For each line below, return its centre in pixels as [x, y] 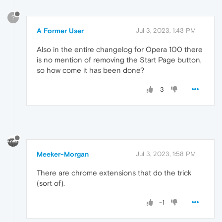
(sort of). [51, 183]
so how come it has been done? [90, 70]
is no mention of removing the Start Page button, [119, 59]
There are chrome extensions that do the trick [114, 173]
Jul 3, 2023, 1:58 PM [166, 154]
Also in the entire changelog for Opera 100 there [120, 49]
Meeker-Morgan [63, 154]
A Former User [60, 30]
